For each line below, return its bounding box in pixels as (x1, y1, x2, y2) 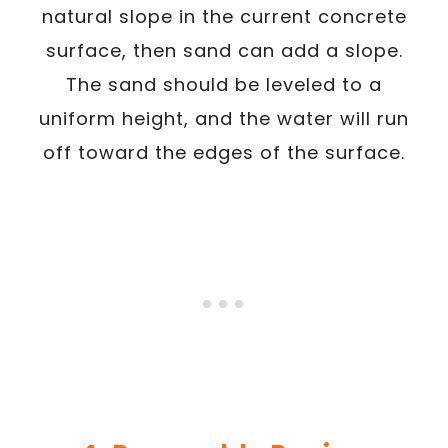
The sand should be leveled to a (66, 71, 382, 97)
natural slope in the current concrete (41, 3, 407, 29)
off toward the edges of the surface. (43, 139, 405, 165)
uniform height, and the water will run (39, 105, 409, 131)
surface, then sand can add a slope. (45, 37, 403, 63)
